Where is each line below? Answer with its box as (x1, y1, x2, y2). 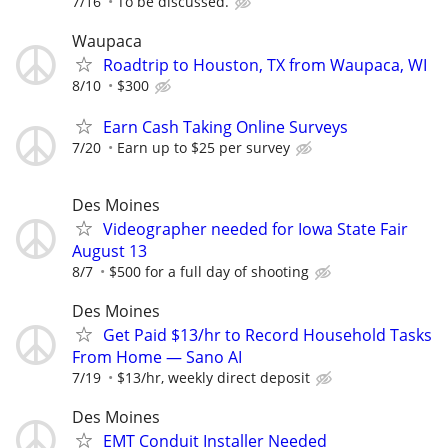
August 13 (72, 239, 147, 262)
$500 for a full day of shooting (109, 261, 309, 281)
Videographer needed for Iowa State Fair (103, 217, 408, 240)
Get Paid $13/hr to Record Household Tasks (103, 323, 432, 346)
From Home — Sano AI (72, 345, 242, 368)
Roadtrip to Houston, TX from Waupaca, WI (103, 54, 427, 77)
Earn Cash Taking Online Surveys (103, 116, 348, 139)
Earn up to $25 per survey (117, 138, 290, 158)
